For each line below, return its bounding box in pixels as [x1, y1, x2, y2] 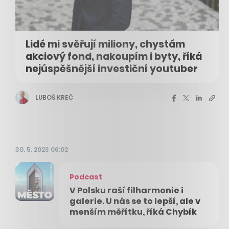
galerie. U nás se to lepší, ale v [70, 195, 200, 208]
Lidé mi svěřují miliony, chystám [26, 37, 185, 52]
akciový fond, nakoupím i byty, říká [26, 50, 202, 64]
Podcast [70, 172, 102, 182]
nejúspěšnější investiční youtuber [26, 62, 198, 76]
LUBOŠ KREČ [35, 93, 73, 102]
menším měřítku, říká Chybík [70, 206, 197, 218]
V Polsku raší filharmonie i [70, 185, 184, 197]
